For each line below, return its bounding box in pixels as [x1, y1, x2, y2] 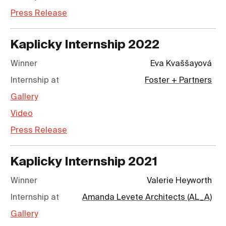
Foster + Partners [145, 77, 212, 85]
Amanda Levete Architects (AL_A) [82, 194, 212, 202]
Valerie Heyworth [147, 177, 212, 186]
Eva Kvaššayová [150, 60, 212, 69]
